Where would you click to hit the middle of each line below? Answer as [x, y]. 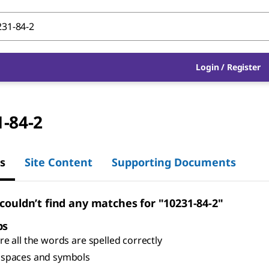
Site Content [59, 162]
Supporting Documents [174, 162]
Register [243, 67]
